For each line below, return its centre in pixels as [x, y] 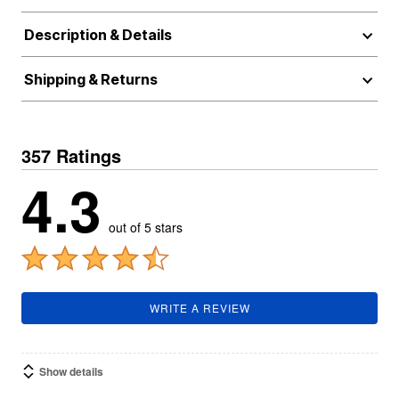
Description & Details [98, 35]
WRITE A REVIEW [199, 308]
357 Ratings [71, 155]
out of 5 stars [146, 227]
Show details [71, 371]
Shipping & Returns [90, 79]
